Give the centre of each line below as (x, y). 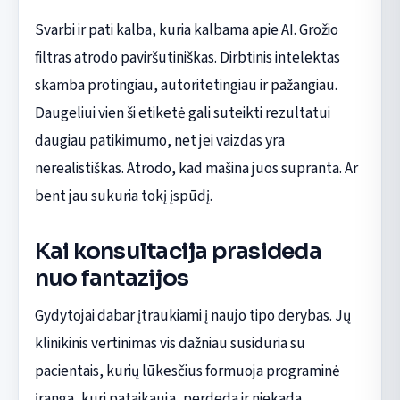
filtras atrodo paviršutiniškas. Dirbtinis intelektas (187, 57)
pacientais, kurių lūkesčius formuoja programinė (187, 371)
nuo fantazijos (111, 278)
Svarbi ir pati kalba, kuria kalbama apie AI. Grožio (186, 29)
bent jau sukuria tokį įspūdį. (123, 196)
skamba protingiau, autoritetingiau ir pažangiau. (186, 85)
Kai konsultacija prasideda (178, 251)
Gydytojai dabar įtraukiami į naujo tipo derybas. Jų (192, 315)
